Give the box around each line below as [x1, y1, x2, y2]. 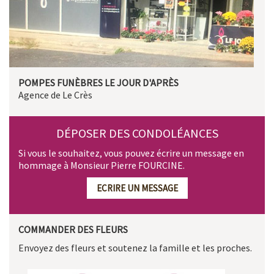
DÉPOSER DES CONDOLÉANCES [56, 125, 218, 141]
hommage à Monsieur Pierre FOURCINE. [18, 158, 185, 171]
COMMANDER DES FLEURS [18, 223, 128, 235]
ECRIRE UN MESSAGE [96, 182, 178, 194]
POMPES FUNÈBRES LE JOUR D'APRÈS [18, 76, 179, 89]
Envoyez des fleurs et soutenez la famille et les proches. [18, 241, 252, 254]
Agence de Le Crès [18, 88, 92, 101]
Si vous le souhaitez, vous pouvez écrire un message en [18, 146, 244, 159]
